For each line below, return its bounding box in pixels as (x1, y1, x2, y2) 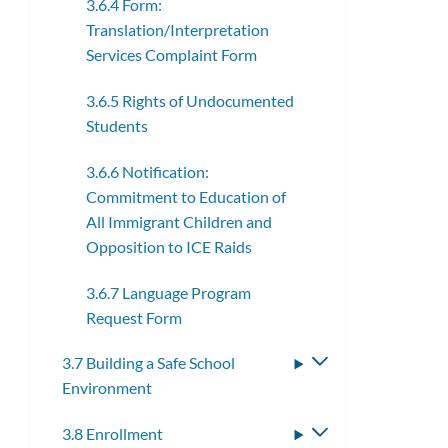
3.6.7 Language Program (86, 282, 251, 302)
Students (86, 116, 148, 136)
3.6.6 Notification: (86, 161, 209, 181)
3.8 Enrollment (62, 424, 163, 444)
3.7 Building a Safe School (62, 353, 235, 373)
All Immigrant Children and (86, 211, 272, 231)
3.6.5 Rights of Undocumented (86, 91, 294, 111)
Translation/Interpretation (86, 20, 269, 40)
